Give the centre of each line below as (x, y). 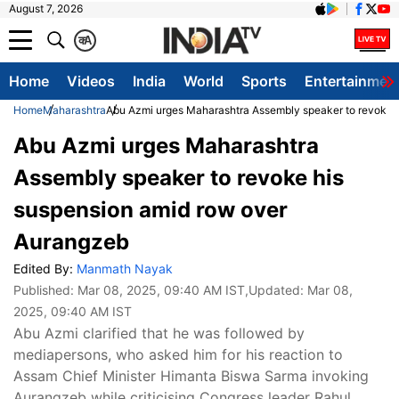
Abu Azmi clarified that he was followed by (159, 333)
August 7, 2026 (46, 8)
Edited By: (45, 269)
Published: (45, 290)
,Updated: (276, 290)
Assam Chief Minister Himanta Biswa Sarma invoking (191, 376)
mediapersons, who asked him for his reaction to (178, 354)
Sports (264, 81)
